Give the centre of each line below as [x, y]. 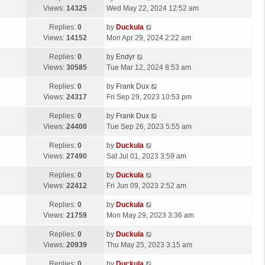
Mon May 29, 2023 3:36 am [150, 216]
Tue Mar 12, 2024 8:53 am [149, 68]
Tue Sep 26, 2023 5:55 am [149, 127]
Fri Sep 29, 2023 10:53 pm [149, 97]
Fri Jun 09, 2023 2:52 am [146, 186]
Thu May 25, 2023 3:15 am [149, 245]
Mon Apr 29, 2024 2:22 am [149, 38]
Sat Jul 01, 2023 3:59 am [146, 156]
